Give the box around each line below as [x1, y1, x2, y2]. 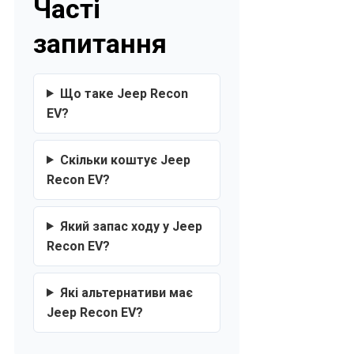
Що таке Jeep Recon [59, 85, 188, 101]
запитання [33, 27, 167, 59]
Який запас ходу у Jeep [59, 218, 202, 234]
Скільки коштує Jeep [59, 152, 190, 168]
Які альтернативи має [59, 284, 193, 300]
